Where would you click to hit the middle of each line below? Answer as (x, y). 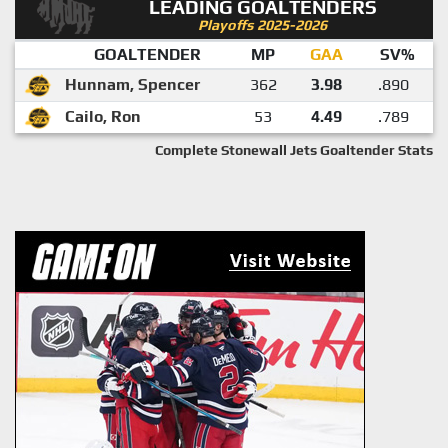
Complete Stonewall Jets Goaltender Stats (294, 149)
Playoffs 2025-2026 (263, 24)
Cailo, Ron (103, 116)
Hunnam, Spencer (132, 84)
